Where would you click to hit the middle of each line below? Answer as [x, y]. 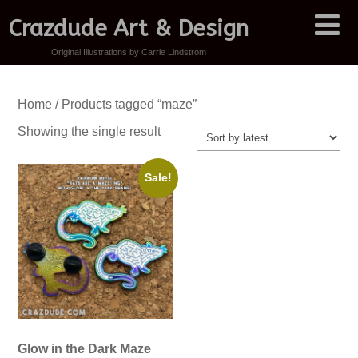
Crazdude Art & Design [129, 28]
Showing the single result [89, 131]
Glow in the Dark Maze [84, 348]
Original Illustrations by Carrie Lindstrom [129, 52]
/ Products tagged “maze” [124, 104]
